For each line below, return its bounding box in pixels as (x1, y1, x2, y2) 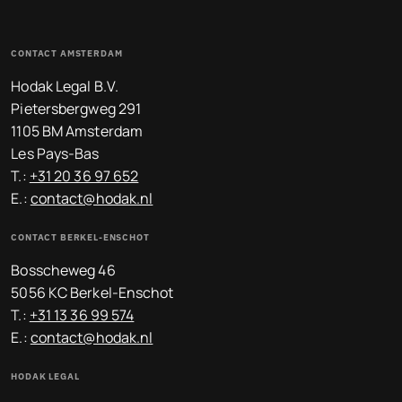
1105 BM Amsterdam (11, 120, 144, 141)
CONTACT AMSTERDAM (11, 47, 123, 59)
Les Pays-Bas (11, 143, 100, 163)
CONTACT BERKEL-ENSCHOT (11, 231, 150, 243)
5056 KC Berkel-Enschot (11, 282, 174, 302)
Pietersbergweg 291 (11, 98, 142, 118)
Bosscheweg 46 (11, 259, 116, 280)
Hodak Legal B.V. (11, 75, 118, 96)
